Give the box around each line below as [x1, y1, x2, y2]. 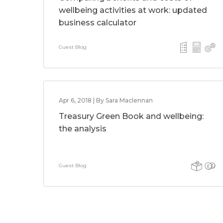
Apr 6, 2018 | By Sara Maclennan [59, 97, 153, 104]
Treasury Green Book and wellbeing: [59, 111, 204, 121]
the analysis [59, 124, 107, 133]
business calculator [59, 18, 136, 27]
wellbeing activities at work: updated [59, 5, 207, 15]
